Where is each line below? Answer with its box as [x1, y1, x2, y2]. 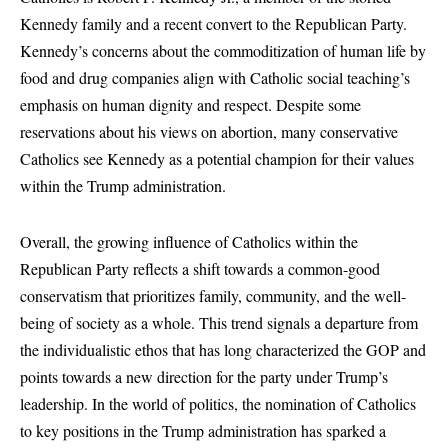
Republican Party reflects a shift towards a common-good [20, 257, 380, 279]
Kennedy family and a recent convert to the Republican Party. [20, 13, 407, 35]
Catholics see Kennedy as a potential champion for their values [20, 148, 414, 170]
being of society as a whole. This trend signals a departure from [20, 311, 418, 333]
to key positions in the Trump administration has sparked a [20, 419, 386, 441]
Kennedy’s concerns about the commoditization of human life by [20, 40, 426, 62]
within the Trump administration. [20, 175, 226, 197]
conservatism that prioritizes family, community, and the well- [20, 284, 406, 306]
